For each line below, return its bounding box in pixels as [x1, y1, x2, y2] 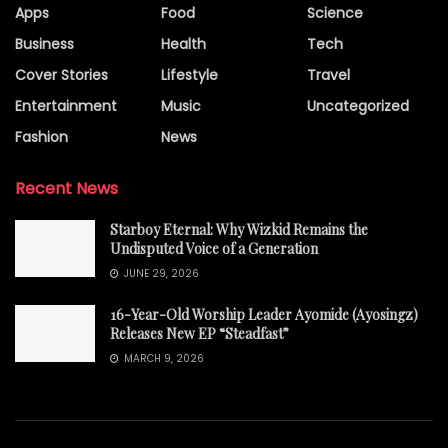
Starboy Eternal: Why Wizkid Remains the [110, 219, 368, 239]
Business [15, 33, 74, 54]
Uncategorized [307, 95, 409, 116]
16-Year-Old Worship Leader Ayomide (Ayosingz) [110, 304, 418, 324]
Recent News [15, 176, 118, 200]
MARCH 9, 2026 [121, 350, 204, 366]
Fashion [15, 126, 68, 147]
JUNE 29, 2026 [121, 265, 199, 281]
